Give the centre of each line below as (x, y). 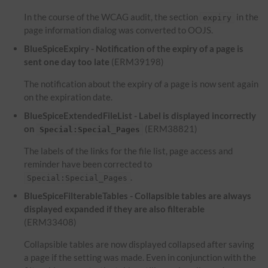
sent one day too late (67, 62)
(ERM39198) (137, 62)
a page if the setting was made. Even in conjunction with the (140, 258)
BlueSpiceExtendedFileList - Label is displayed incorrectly (140, 116)
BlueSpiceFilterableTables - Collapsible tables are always (138, 196)
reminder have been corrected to (88, 164)
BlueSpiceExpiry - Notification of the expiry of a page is (134, 49)
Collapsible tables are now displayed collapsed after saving (139, 244)
